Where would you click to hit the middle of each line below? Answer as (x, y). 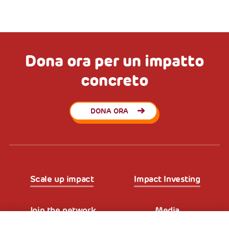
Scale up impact (62, 179)
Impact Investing (167, 179)
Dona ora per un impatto (114, 61)
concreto (114, 81)
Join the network (62, 210)
